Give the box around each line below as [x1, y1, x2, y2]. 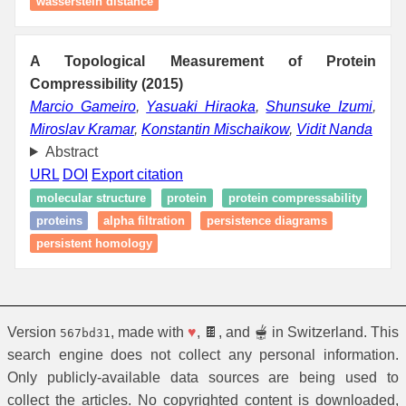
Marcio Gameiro [30, 98, 136, 114]
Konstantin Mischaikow [141, 121, 289, 137]
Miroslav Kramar [30, 121, 134, 137]
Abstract [44, 143, 98, 159]
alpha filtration [103, 213, 185, 227]
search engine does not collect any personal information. [7, 346, 399, 362]
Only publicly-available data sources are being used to [7, 369, 399, 385]
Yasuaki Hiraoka [146, 98, 256, 114]
